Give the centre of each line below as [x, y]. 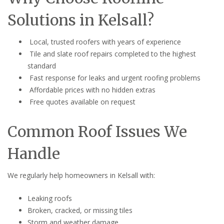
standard [42, 65]
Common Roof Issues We [97, 131]
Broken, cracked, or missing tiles [80, 210]
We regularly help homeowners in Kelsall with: [81, 175]
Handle [34, 153]
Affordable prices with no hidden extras [91, 89]
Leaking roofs [50, 198]
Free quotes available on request [81, 101]
